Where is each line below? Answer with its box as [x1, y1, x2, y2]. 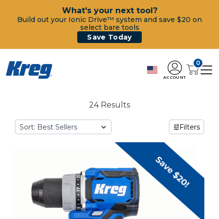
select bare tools [80, 23, 139, 32]
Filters [179, 122, 200, 131]
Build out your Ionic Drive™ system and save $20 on [17, 15, 202, 24]
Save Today [87, 33, 132, 42]
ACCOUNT [163, 74, 186, 80]
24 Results [89, 100, 130, 109]
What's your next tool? [62, 6, 157, 15]
